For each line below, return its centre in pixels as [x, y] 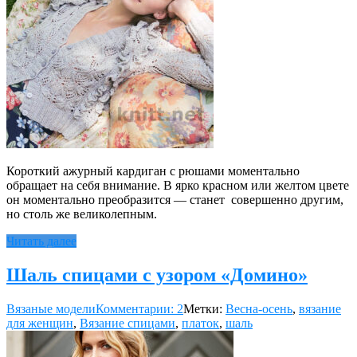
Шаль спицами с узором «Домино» [157, 275]
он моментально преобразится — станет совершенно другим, [175, 200]
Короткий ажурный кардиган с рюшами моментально [153, 171]
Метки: [204, 309]
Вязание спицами [127, 324]
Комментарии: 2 [139, 309]
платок [200, 324]
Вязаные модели [51, 309]
